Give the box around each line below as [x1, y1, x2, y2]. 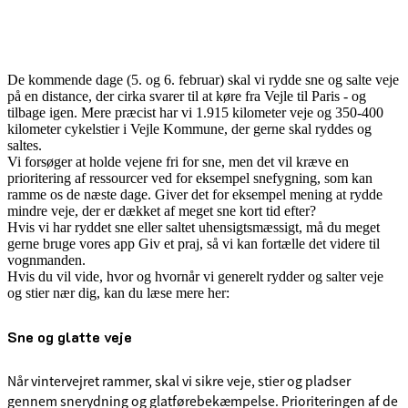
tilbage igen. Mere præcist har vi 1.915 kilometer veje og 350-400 [7, 105, 383, 121]
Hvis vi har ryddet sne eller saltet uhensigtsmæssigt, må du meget [7, 219, 380, 236]
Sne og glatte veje [7, 326, 132, 346]
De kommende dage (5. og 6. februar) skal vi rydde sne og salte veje [7, 72, 399, 88]
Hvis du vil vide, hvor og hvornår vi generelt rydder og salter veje [7, 269, 383, 285]
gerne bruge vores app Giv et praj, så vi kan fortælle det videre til [7, 236, 380, 252]
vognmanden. [7, 252, 86, 269]
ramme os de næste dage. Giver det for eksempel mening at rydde [7, 187, 382, 203]
